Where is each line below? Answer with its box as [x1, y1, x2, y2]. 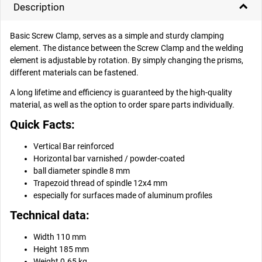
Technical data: [10, 209, 90, 223]
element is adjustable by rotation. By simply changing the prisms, [10, 55, 244, 65]
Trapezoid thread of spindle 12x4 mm [33, 178, 168, 188]
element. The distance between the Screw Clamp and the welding [10, 43, 244, 53]
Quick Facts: [10, 118, 75, 132]
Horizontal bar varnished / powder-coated [33, 154, 185, 164]
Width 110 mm [33, 232, 87, 242]
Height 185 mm [33, 244, 89, 254]
